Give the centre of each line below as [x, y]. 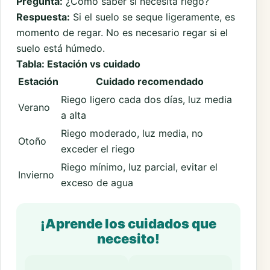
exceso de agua [97, 182]
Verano [34, 107]
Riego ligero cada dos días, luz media [146, 99]
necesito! [128, 238]
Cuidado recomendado [150, 81]
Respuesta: [43, 17]
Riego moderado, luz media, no [132, 133]
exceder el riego [98, 149]
